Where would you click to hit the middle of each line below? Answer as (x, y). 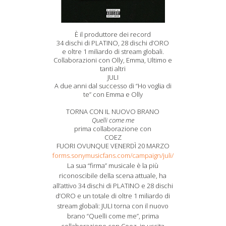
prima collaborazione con (113, 129)
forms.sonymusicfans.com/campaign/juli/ (113, 155)
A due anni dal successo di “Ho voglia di (113, 86)
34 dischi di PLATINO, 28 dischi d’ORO (113, 43)
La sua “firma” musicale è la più (113, 165)
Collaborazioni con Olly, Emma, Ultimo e (113, 60)
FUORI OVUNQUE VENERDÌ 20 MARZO (113, 146)
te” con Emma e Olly (113, 94)
